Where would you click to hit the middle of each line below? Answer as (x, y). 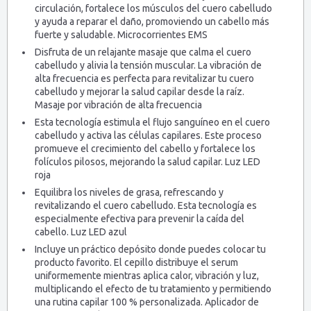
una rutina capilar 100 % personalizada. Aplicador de (147, 302)
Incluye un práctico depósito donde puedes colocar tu (150, 249)
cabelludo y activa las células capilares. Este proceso (148, 135)
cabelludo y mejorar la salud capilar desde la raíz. (140, 92)
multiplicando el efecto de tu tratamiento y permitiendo (153, 289)
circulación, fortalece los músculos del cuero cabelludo (153, 8)
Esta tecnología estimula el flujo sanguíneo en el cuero (152, 122)
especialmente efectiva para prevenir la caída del (140, 219)
